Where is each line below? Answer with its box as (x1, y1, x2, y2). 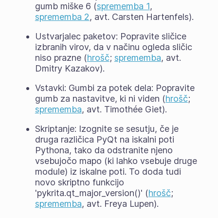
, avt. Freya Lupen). (81, 198, 159, 209)
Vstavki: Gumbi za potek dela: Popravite (35, 82, 195, 93)
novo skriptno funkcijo (35, 177, 124, 187)
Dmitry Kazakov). (35, 63, 105, 73)
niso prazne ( (35, 52, 87, 63)
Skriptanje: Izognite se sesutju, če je (35, 123, 179, 134)
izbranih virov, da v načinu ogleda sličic (35, 41, 192, 52)
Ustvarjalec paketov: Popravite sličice (35, 31, 186, 41)
